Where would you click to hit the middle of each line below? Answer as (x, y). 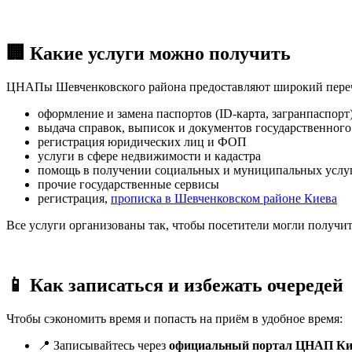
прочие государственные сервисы (128, 185)
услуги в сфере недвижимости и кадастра (149, 156)
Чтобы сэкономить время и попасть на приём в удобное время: (174, 318)
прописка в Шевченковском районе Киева (224, 199)
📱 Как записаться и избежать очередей (175, 286)
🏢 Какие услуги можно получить (148, 54)
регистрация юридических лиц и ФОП (142, 142)
